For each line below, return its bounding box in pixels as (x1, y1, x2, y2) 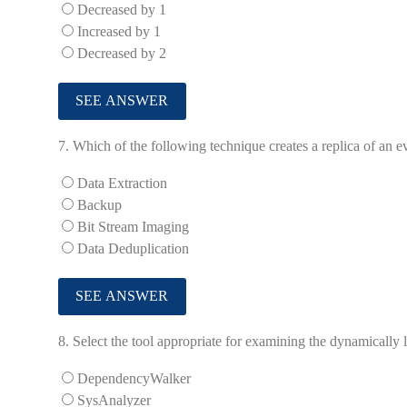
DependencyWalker (77, 370, 191, 386)
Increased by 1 (77, 23, 161, 39)
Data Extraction (77, 174, 167, 191)
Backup (77, 196, 122, 213)
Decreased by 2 (77, 45, 166, 61)
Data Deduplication (77, 240, 189, 256)
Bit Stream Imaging (77, 218, 189, 234)
